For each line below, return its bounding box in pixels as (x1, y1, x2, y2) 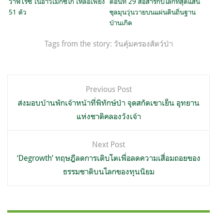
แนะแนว (7, 74, 52, 95)
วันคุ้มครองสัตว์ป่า (113, 39, 173, 49)
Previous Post (85, 84, 132, 94)
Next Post (92, 139, 125, 150)
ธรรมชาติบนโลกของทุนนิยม (62, 167, 155, 177)
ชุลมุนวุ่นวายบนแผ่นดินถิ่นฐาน (109, 8, 196, 16)
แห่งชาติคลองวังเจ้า (76, 111, 141, 122)
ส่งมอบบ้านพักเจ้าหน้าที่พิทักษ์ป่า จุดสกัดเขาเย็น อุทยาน (17, 98, 200, 108)
